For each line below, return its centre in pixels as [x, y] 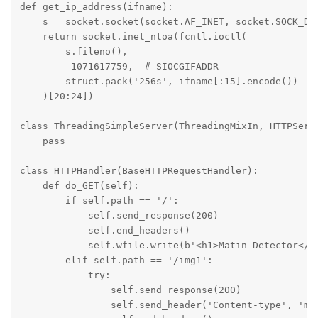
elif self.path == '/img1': [116, 261]
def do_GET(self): [79, 186]
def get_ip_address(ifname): [96, 7]
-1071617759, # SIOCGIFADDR [119, 67]
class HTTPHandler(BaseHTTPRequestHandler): [139, 171]
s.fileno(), [73, 52]
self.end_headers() [105, 231]
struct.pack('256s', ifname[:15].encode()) [159, 82]
